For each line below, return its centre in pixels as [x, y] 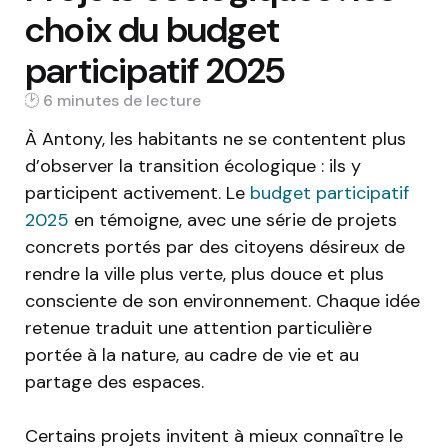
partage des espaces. [114, 382]
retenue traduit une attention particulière [198, 328]
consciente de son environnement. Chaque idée [222, 301]
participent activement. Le [137, 193]
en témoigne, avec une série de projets [233, 220]
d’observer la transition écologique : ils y [193, 166]
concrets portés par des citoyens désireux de [215, 247]
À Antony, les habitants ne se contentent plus [215, 139]
